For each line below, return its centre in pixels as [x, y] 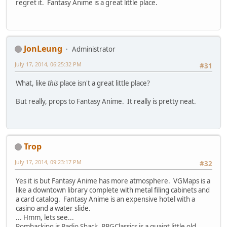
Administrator [94, 49]
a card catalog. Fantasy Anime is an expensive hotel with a [105, 199]
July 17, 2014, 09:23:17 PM [48, 162]
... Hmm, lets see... [45, 217]
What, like [32, 83]
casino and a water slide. [53, 208]
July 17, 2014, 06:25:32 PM [48, 64]
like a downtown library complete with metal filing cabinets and [113, 190]
